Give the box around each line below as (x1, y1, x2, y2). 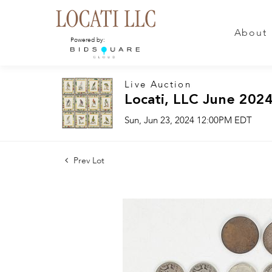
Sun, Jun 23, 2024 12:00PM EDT (124, 117, 252, 125)
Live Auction (124, 81, 191, 89)
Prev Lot (71, 157, 104, 165)
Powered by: (70, 37, 105, 43)
